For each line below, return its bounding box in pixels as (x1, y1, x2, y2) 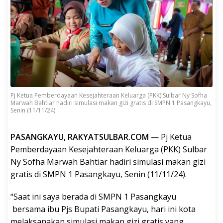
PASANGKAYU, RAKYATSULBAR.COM (10, 131, 151, 143)
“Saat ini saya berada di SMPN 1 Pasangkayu (10, 191, 176, 203)
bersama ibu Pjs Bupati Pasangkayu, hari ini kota (10, 204, 196, 215)
